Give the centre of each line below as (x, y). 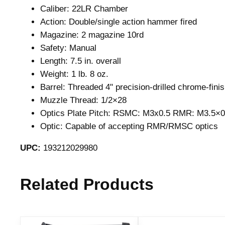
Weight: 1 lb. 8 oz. (74, 74)
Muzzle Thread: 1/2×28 (83, 100)
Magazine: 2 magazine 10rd (92, 35)
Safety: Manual (68, 48)
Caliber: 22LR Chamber (84, 9)
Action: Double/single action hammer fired (119, 22)
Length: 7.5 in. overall (81, 61)
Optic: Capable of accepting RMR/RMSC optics (129, 127)
